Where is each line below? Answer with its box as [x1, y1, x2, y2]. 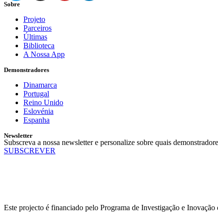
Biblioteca [23, 41, 54, 50]
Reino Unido [23, 98, 63, 107]
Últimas [23, 32, 47, 41]
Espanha [23, 115, 50, 124]
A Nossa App [23, 50, 65, 58]
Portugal [23, 89, 49, 98]
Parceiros [23, 23, 52, 32]
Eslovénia [23, 107, 54, 115]
